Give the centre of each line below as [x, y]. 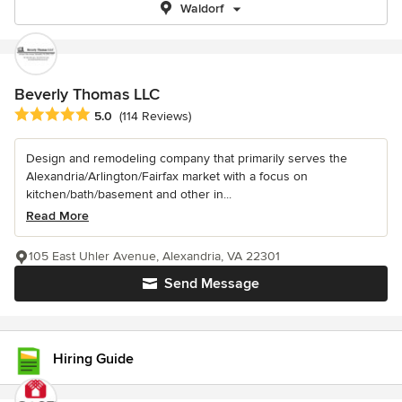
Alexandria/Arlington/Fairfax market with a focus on [167, 177]
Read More [57, 216]
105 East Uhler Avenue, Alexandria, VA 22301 [154, 257]
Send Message [212, 284]
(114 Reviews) [155, 117]
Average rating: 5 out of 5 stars [109, 115]
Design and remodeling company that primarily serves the [187, 159]
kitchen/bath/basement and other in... [129, 195]
